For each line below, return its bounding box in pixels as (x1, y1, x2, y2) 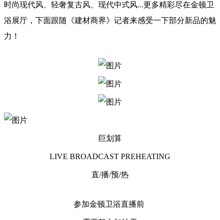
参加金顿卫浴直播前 (74, 200, 146, 208)
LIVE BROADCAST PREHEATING (48, 152, 172, 161)
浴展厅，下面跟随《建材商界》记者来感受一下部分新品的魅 (4, 16, 216, 25)
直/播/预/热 (91, 170, 129, 179)
